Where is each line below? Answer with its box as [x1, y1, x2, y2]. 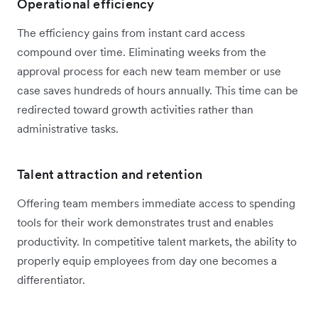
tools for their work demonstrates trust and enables [17, 214, 273, 229]
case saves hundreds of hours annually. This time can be [17, 82, 298, 97]
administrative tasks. [17, 121, 119, 136]
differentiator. [17, 272, 85, 287]
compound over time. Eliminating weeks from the [17, 44, 266, 59]
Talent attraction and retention [17, 165, 203, 182]
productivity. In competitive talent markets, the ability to [17, 234, 297, 248]
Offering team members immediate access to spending [17, 195, 295, 210]
